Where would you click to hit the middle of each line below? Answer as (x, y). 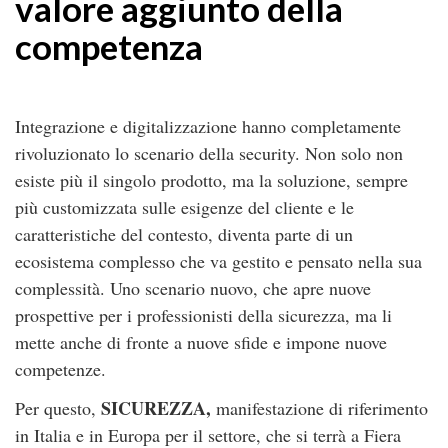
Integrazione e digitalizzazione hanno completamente (208, 126)
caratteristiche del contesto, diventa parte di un (184, 234)
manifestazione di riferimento (319, 408)
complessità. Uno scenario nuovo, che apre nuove (193, 288)
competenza (109, 46)
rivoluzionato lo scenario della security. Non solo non (209, 153)
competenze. (60, 369)
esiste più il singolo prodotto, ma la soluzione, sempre (211, 180)
